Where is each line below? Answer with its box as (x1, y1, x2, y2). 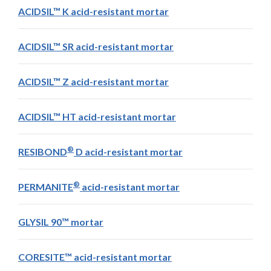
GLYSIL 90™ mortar (18, 216, 103, 228)
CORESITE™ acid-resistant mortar (18, 251, 172, 263)
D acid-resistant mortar (74, 146, 183, 158)
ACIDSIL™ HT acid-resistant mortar (18, 111, 176, 123)
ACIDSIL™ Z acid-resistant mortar (18, 76, 169, 88)
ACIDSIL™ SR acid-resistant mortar (18, 41, 174, 53)
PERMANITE (18, 181, 73, 193)
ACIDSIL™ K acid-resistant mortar (18, 5, 169, 18)
